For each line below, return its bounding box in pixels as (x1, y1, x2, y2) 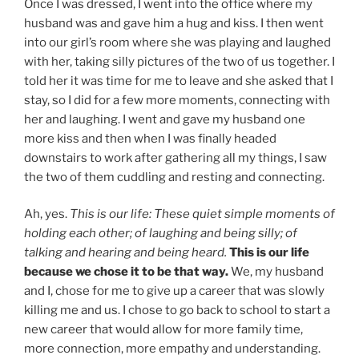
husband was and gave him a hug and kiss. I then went (24, 15, 324, 30)
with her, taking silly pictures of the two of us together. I (24, 54, 335, 69)
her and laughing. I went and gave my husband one (24, 111, 305, 127)
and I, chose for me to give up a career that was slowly (24, 284, 325, 299)
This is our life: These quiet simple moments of (70, 207, 335, 222)
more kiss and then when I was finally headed (24, 131, 276, 146)
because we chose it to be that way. (24, 264, 228, 280)
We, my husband (228, 264, 324, 280)
